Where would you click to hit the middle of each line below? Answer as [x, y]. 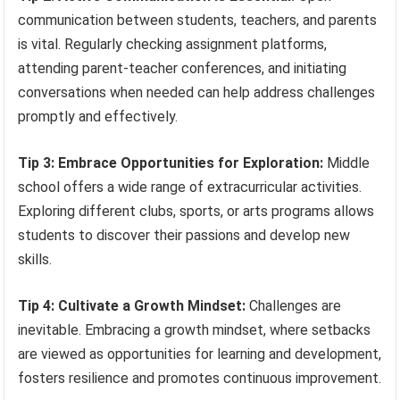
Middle [347, 162]
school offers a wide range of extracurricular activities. [190, 187]
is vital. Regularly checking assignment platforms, [173, 44]
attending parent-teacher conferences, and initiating [183, 68]
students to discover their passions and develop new [184, 235]
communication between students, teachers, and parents [198, 20]
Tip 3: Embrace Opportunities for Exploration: [171, 162]
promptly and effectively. [98, 116]
